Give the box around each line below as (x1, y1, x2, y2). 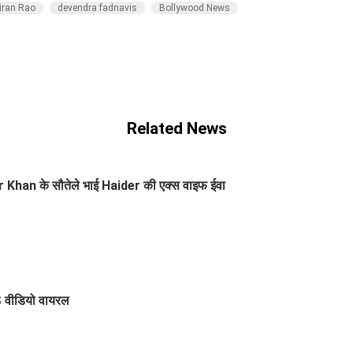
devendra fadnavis (58, 2, 137, 13)
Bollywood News (159, 2, 230, 13)
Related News (126, 119, 227, 139)
